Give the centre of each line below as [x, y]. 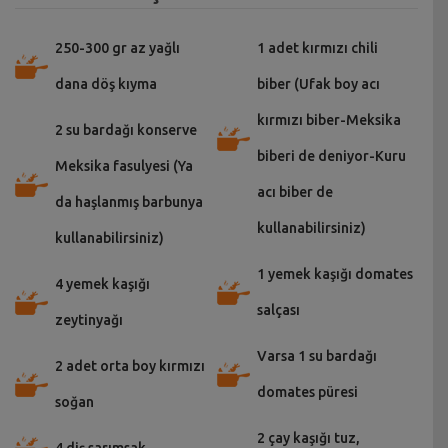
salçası [278, 309]
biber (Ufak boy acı [318, 83]
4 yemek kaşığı [102, 283]
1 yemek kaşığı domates [334, 273]
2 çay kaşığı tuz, [308, 437]
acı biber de [294, 191]
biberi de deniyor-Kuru [331, 155]
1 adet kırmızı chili [317, 47]
